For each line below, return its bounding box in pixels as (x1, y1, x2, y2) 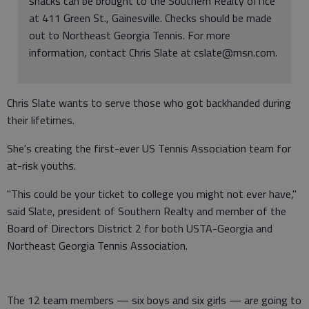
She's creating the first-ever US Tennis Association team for (7, 140, 291, 157)
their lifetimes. (7, 112, 74, 128)
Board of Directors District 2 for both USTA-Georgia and (7, 220, 272, 237)
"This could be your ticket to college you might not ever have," (7, 186, 297, 202)
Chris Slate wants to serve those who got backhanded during (7, 94, 291, 111)
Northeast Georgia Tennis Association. (7, 237, 188, 254)
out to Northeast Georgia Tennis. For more (29, 27, 230, 43)
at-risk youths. (7, 157, 76, 174)
